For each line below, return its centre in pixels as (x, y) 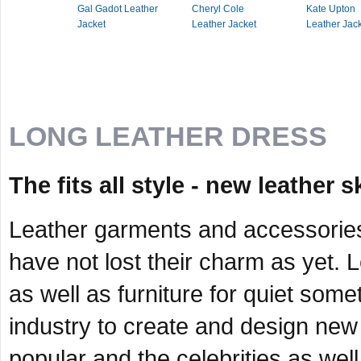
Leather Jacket (224, 24)
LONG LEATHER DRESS (168, 136)
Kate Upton (331, 9)
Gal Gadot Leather (118, 9)
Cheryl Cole (218, 9)
